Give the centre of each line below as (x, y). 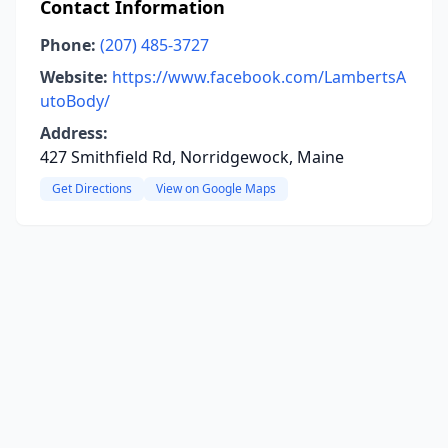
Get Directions (92, 188)
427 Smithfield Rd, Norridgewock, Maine (192, 157)
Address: (74, 133)
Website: (74, 77)
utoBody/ (75, 101)
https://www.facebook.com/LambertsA (259, 77)
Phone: (68, 45)
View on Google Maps (216, 188)
